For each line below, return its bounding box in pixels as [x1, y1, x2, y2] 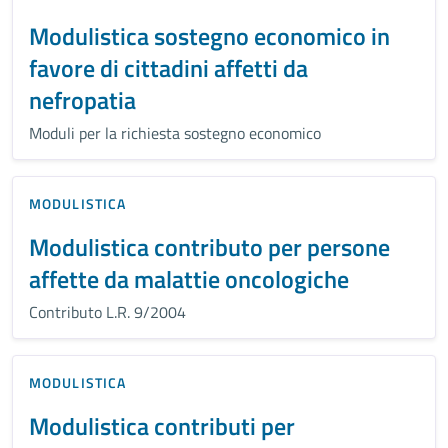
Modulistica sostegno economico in [29, 17, 390, 54]
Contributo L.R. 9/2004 [29, 299, 186, 324]
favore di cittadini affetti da [29, 49, 308, 86]
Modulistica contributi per [29, 407, 295, 444]
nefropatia [29, 81, 136, 118]
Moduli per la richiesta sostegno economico [29, 120, 321, 145]
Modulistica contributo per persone [29, 228, 390, 265]
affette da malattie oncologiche [29, 260, 349, 297]
